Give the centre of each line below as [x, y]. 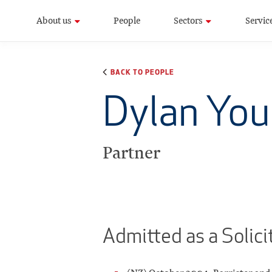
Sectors [189, 20]
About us [54, 20]
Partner [131, 153]
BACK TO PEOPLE [142, 72]
